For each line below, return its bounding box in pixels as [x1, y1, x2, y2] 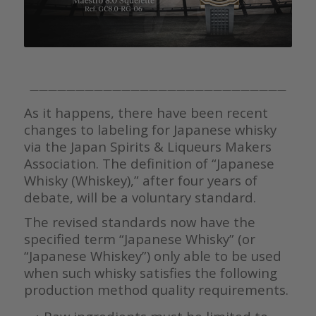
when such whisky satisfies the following [23, 263, 277, 281]
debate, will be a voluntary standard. [23, 188, 256, 206]
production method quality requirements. [23, 280, 288, 298]
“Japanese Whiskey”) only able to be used [23, 246, 281, 265]
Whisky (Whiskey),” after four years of [23, 171, 257, 189]
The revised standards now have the [23, 212, 255, 231]
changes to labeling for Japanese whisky [23, 120, 276, 138]
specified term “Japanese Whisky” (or [23, 229, 255, 248]
